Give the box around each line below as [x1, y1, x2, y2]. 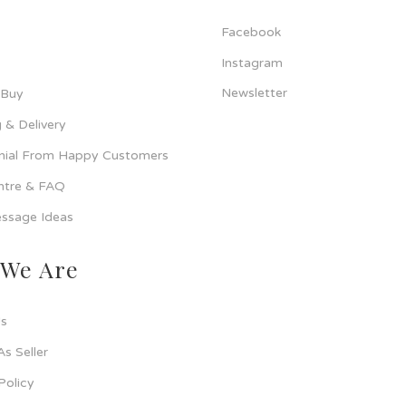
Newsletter [221, 85, 287, 101]
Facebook [221, 24, 281, 40]
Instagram [221, 55, 283, 71]
